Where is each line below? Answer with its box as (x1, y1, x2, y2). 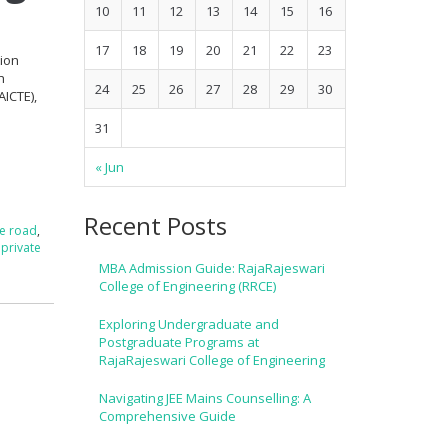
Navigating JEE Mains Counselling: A (98, 388, 311, 407)
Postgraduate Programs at (98, 332, 259, 351)
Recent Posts (83, 208, 227, 242)
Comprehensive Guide (98, 406, 236, 425)
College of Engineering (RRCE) (98, 276, 276, 295)
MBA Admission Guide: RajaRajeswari (98, 258, 325, 277)
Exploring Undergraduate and (98, 314, 279, 333)
